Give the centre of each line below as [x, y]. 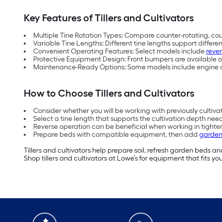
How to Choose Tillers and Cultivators [109, 93]
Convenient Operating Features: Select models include [120, 51]
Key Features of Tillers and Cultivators [109, 18]
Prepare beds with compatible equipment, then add [116, 134]
